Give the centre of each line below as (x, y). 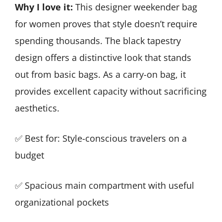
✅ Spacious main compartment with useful (105, 185)
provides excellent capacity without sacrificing (111, 91)
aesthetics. (37, 108)
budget (29, 155)
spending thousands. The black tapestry (98, 40)
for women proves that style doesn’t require (106, 24)
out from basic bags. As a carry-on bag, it (100, 74)
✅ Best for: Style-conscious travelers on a (101, 138)
